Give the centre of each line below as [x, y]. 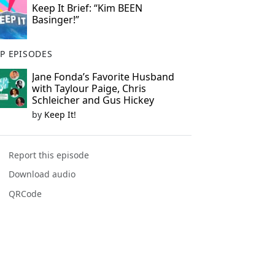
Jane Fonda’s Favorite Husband [103, 77]
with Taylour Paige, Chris [89, 88]
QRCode [25, 193]
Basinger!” [55, 20]
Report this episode [49, 155]
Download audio [42, 174]
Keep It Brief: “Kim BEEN [87, 8]
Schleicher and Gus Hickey [93, 100]
